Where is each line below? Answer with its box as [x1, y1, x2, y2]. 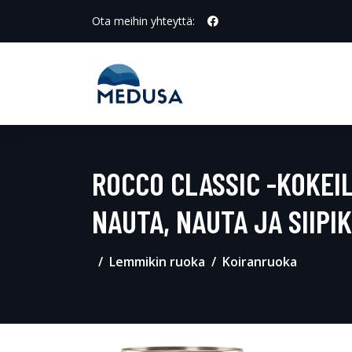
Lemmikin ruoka [109, 253, 205, 270]
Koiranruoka [222, 253, 297, 270]
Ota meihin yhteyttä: [92, 13, 195, 28]
